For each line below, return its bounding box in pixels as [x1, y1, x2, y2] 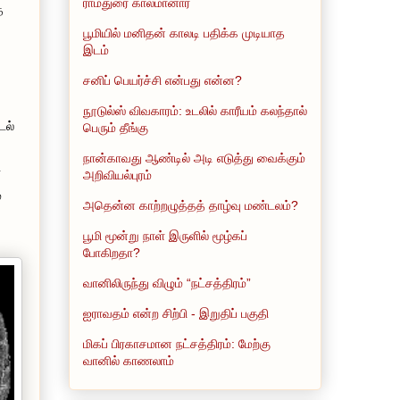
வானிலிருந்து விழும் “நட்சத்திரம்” [83, 275, 251, 290]
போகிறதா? [83, 245, 140, 260]
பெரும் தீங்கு [83, 120, 148, 135]
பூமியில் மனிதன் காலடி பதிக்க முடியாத [83, 25, 285, 40]
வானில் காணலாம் [83, 353, 174, 368]
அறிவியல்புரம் [83, 167, 152, 182]
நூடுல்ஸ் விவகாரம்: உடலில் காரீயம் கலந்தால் [83, 103, 307, 118]
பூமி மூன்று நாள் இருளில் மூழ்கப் [83, 228, 247, 243]
